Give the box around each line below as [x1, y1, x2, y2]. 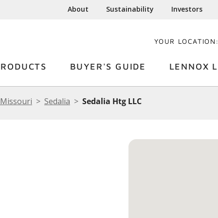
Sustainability [106, 4, 154, 14]
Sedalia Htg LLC [82, 96, 142, 107]
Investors [171, 4, 203, 14]
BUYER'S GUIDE [70, 61, 146, 72]
